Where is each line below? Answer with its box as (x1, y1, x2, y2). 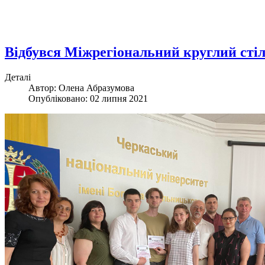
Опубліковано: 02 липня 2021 (28, 93, 148, 104)
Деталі (5, 72, 31, 83)
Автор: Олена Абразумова (28, 83, 134, 93)
